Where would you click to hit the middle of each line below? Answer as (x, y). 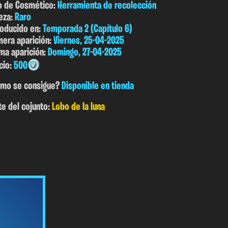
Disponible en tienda (98, 87)
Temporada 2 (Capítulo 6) (88, 29)
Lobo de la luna (78, 107)
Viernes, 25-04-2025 (89, 41)
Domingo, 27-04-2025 (85, 52)
